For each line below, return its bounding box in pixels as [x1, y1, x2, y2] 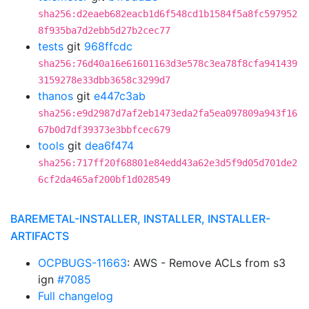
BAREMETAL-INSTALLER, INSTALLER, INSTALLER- [10, 212, 270, 226]
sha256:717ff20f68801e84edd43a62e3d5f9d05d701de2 [38, 157, 297, 168]
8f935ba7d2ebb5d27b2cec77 [38, 25, 170, 36]
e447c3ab [94, 89, 146, 103]
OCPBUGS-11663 [38, 256, 127, 270]
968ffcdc [84, 39, 132, 53]
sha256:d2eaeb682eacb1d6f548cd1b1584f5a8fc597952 [38, 8, 297, 19]
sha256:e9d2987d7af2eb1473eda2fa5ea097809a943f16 [38, 108, 297, 119]
